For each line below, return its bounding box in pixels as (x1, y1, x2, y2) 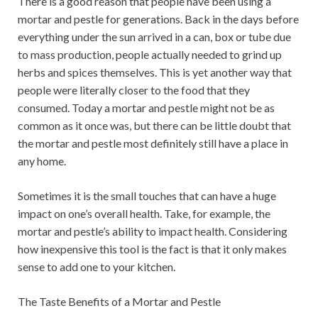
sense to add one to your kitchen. (18, 260, 175, 273)
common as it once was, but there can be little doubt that (18, 119, 291, 132)
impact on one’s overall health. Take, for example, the (18, 207, 270, 220)
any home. (18, 154, 66, 168)
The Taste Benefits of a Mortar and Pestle (18, 295, 221, 308)
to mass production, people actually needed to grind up (18, 48, 282, 61)
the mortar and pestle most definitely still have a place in (18, 136, 288, 150)
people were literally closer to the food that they (18, 83, 250, 97)
